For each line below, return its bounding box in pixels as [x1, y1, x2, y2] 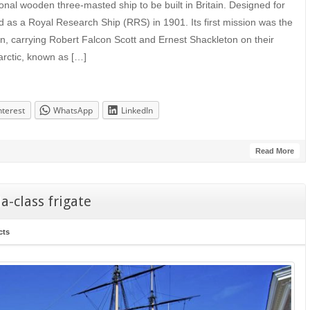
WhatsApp [53, 104, 93, 117]
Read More [255, 146, 294, 155]
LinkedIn [121, 104, 153, 117]
